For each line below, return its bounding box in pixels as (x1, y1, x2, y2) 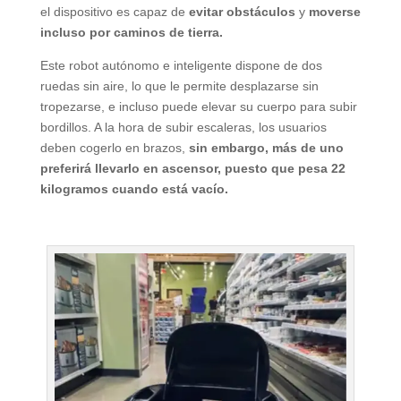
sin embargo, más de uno (188, 141, 344, 156)
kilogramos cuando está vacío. (39, 182, 228, 197)
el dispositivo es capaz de (39, 4, 189, 20)
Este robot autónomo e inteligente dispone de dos (39, 58, 322, 73)
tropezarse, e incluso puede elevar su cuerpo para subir (39, 99, 357, 115)
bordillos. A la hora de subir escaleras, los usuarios (39, 120, 327, 135)
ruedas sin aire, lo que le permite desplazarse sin (39, 79, 319, 94)
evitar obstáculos (188, 4, 295, 20)
